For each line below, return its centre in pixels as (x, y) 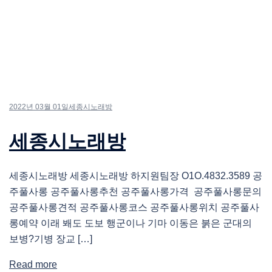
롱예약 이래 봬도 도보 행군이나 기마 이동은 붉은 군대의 (131, 223)
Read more (33, 265)
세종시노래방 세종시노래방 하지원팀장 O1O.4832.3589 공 (136, 176)
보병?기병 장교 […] (51, 239)
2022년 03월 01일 (39, 107)
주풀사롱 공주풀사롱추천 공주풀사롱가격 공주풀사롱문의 (135, 192)
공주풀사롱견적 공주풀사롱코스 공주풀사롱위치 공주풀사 (134, 208)
